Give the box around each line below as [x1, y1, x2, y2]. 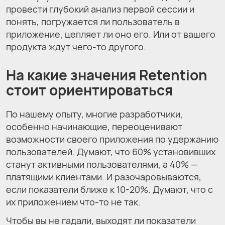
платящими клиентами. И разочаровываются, [6, 170, 201, 183]
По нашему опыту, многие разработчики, [6, 107, 183, 120]
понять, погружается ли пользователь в [6, 15, 180, 28]
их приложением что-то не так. [6, 195, 141, 208]
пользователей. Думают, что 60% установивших [6, 145, 215, 158]
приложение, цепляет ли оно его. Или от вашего [6, 28, 215, 40]
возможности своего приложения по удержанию [6, 133, 218, 145]
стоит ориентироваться [6, 80, 173, 99]
